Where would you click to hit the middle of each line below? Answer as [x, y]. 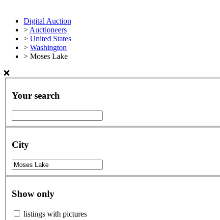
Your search [36, 96]
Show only [33, 194]
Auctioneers [48, 30]
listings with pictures [55, 214]
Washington [48, 47]
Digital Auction [47, 21]
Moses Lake [49, 56]
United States [51, 39]
